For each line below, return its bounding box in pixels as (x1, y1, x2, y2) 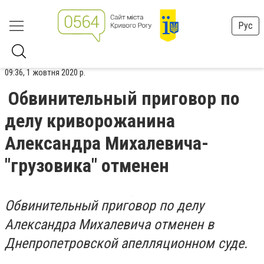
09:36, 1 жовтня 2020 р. (5, 67, 85, 78)
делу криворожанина (5, 110, 175, 132)
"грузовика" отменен (5, 154, 169, 177)
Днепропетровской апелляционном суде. (5, 235, 251, 252)
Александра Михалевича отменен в (5, 216, 214, 233)
